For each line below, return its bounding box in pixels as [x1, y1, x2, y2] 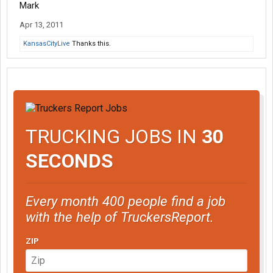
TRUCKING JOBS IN [26, 124, 202, 148]
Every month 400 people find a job [26, 193, 225, 209]
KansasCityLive [23, 40, 70, 48]
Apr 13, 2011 [19, 20, 63, 29]
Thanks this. [70, 40, 111, 48]
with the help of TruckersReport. [26, 208, 214, 225]
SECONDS [26, 149, 113, 172]
